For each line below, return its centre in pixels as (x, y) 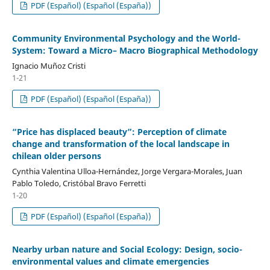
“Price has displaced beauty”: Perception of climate (119, 131)
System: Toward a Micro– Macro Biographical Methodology (135, 50)
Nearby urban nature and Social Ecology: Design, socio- (127, 249)
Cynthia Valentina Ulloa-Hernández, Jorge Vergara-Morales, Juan (127, 171)
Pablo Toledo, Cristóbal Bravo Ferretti (79, 183)
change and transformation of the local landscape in (121, 143)
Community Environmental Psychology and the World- (126, 38)
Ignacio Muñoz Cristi (49, 65)
